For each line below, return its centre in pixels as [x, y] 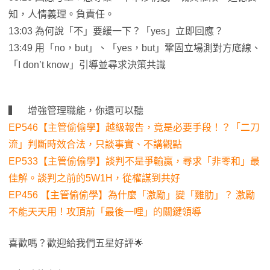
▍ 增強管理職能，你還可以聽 [76, 111]
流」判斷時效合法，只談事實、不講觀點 [95, 145]
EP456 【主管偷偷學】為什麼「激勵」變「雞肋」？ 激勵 [132, 195]
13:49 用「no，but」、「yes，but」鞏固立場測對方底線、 [135, 48]
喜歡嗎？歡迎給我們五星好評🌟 [76, 243]
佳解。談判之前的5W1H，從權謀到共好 [94, 178]
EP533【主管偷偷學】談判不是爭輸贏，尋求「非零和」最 [134, 162]
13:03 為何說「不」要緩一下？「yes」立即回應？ [116, 31]
